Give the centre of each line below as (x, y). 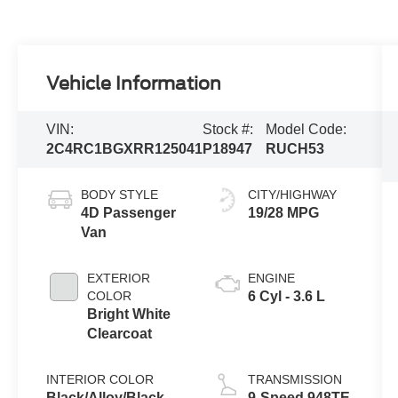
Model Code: (306, 129)
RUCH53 (295, 148)
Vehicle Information (134, 83)
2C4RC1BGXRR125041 (125, 148)
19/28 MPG (283, 212)
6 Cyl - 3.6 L (286, 296)
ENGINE (271, 278)
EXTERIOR (119, 278)
